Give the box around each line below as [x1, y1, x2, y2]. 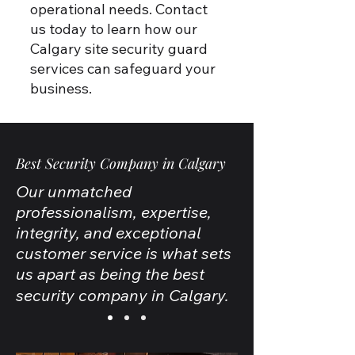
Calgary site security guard [30, 40, 208, 58]
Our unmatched [16, 181, 132, 201]
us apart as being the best [16, 264, 204, 284]
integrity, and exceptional [16, 223, 201, 242]
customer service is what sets [16, 243, 231, 263]
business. [30, 79, 92, 97]
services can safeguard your [30, 59, 216, 78]
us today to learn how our [30, 20, 197, 38]
